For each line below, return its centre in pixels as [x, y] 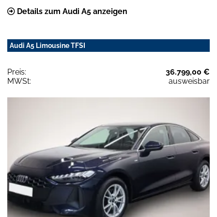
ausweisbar [189, 81]
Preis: [17, 72]
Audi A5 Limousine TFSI [47, 45]
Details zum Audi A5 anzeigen [71, 11]
